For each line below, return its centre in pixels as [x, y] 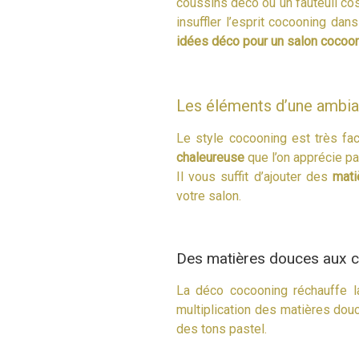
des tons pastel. [222, 329]
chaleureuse [210, 158]
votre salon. [209, 196]
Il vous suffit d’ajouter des [255, 177]
